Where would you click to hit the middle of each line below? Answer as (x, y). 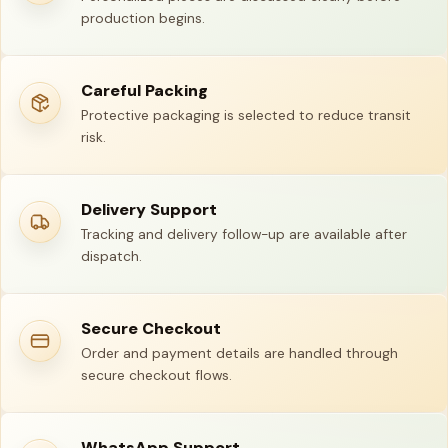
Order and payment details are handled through (239, 353)
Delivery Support (149, 209)
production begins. (143, 18)
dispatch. (111, 256)
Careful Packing (144, 90)
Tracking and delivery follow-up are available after (244, 234)
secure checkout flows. (156, 375)
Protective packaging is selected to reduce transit (246, 115)
